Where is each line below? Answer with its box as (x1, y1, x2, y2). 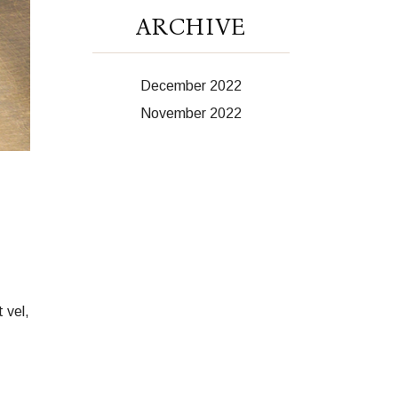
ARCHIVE (135, 12, 246, 42)
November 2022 (139, 106, 242, 122)
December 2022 (139, 78, 242, 94)
